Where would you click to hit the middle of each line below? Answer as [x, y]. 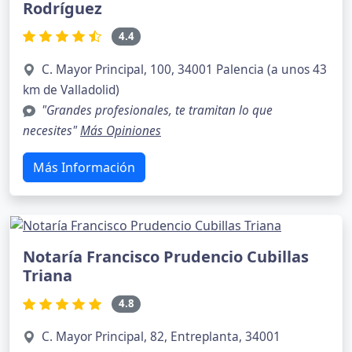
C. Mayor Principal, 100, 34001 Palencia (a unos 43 [184, 69]
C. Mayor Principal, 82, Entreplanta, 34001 [161, 336]
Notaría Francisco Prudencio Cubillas [166, 257]
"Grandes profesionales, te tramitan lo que [157, 110]
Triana [48, 276]
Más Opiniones [121, 130]
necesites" [51, 130]
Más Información [84, 167]
